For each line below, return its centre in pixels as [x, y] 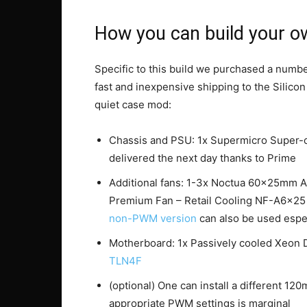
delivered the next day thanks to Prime [202, 158]
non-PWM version [153, 218]
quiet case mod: [133, 104]
